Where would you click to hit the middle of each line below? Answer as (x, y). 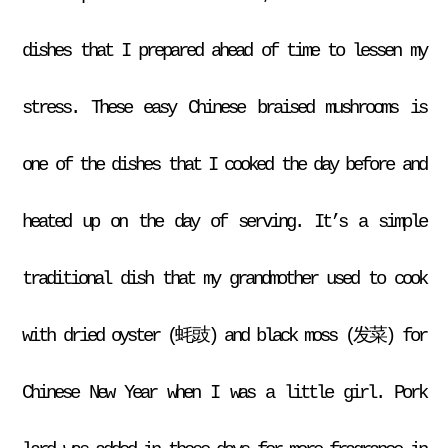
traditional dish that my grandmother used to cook (224, 278)
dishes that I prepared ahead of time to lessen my (224, 50)
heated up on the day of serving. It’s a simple (224, 221)
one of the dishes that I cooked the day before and (224, 164)
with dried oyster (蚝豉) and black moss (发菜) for (224, 335)
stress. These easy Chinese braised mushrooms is (224, 107)
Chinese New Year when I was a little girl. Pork (224, 392)
